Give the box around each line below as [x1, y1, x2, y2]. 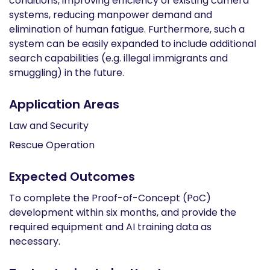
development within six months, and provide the [9, 206, 236, 219]
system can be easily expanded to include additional [9, 37, 256, 51]
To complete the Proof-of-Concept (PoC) [9, 191, 211, 205]
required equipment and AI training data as [9, 220, 212, 234]
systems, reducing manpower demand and [9, 8, 212, 22]
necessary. [9, 234, 60, 248]
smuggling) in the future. [9, 66, 124, 80]
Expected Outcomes [9, 168, 135, 185]
